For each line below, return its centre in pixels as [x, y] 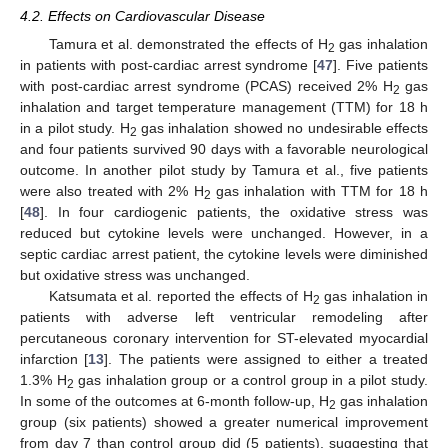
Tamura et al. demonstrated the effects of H [188, 44]
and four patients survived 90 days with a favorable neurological [224, 149]
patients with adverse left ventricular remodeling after [224, 317]
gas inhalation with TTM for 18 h [319, 191]
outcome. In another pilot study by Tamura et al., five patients [224, 170]
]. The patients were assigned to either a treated [266, 359]
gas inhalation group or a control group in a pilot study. [251, 380]
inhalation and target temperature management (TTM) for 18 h [224, 107]
